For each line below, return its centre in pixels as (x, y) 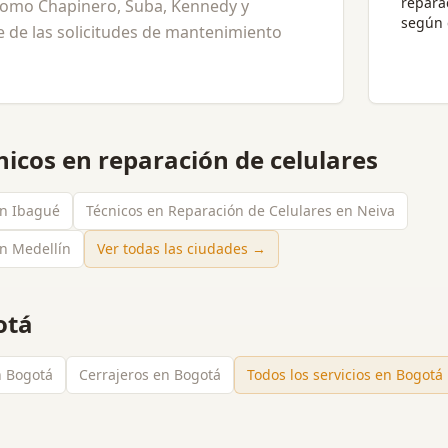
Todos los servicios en (321, 374)
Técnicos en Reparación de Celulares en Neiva (240, 210)
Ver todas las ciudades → (181, 248)
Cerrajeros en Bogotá (150, 374)
